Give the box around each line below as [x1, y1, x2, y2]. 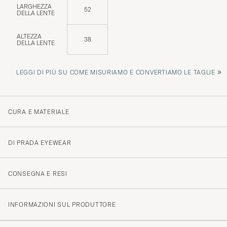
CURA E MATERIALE [8, 107, 69, 116]
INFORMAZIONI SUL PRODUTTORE [8, 200, 116, 208]
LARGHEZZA [17, 2, 52, 10]
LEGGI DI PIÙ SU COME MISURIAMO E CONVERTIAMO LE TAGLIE [16, 68, 215, 76]
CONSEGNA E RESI [8, 169, 67, 177]
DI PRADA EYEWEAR [8, 138, 71, 146]
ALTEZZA [17, 32, 42, 40]
